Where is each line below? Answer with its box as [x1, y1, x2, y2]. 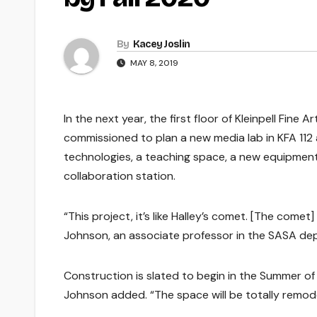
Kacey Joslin [132, 38, 190, 50]
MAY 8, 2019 [128, 57, 178, 69]
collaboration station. [64, 168, 175, 183]
